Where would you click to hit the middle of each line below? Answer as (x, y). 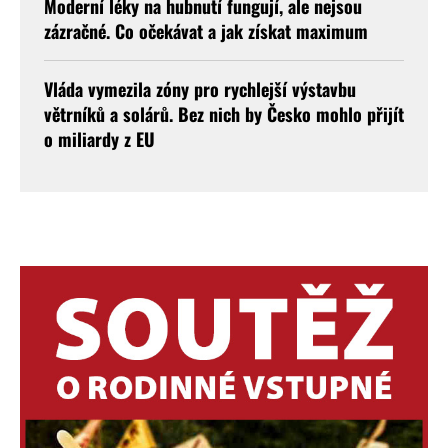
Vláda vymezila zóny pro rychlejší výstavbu (200, 89)
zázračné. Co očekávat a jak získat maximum (206, 31)
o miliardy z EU (99, 139)
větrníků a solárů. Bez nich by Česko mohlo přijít (224, 114)
